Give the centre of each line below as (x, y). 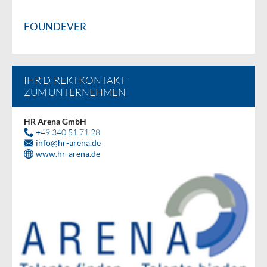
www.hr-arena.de (68, 153)
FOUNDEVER (55, 27)
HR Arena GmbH (55, 121)
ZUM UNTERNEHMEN (75, 93)
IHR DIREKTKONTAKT (75, 81)
